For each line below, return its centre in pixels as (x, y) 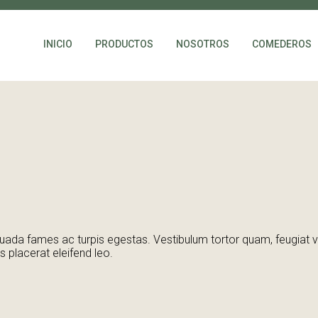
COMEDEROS (282, 44)
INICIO (58, 44)
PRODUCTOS (124, 44)
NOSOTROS (203, 44)
